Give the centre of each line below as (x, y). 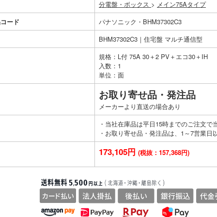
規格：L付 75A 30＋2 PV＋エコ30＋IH (153, 56)
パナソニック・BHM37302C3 (140, 21)
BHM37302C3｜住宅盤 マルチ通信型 (151, 39)
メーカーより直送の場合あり (140, 106)
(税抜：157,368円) (164, 152)
